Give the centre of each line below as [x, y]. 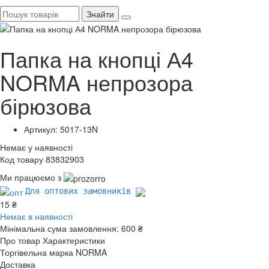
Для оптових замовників [80, 191]
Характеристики [74, 240]
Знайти [100, 14]
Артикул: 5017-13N [61, 129]
